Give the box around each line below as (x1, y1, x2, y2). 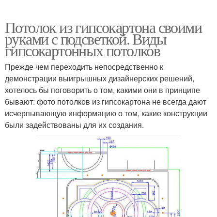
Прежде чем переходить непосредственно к (5, 61, 163, 72)
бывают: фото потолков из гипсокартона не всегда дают (5, 95, 206, 107)
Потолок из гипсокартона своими (5, 16, 201, 37)
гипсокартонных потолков (5, 39, 160, 61)
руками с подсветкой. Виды (5, 28, 166, 49)
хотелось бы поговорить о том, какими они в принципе (5, 84, 200, 95)
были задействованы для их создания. (5, 119, 144, 130)
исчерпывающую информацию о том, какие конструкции (5, 107, 207, 119)
